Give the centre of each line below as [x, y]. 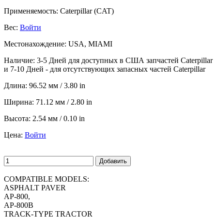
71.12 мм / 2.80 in [64, 102]
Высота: [17, 118]
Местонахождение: [35, 44]
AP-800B [19, 205]
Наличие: [19, 60]
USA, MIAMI [89, 44]
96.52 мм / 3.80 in [57, 85]
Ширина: [19, 102]
